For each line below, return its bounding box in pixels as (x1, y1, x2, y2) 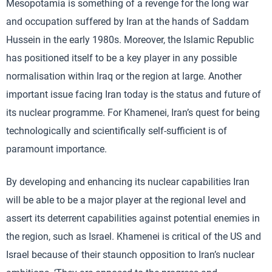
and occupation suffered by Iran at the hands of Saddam (6, 15, 249, 27)
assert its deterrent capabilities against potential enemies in (6, 212, 260, 224)
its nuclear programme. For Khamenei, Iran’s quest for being (6, 106, 260, 118)
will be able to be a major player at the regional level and (6, 194, 246, 206)
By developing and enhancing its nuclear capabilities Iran (6, 175, 250, 188)
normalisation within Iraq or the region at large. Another (6, 70, 242, 82)
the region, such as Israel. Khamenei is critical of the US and (6, 230, 261, 242)
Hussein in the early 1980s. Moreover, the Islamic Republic (6, 33, 254, 46)
